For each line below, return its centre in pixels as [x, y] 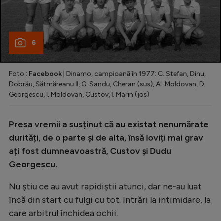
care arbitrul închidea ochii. [63, 213]
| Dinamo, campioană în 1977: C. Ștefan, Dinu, [134, 74]
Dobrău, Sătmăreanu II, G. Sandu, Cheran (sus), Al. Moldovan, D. [107, 84]
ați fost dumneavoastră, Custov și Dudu [90, 151]
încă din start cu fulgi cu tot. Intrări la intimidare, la [110, 200]
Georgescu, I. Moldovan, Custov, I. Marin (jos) [79, 95]
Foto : [19, 74]
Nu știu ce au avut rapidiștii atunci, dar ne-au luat [105, 187]
